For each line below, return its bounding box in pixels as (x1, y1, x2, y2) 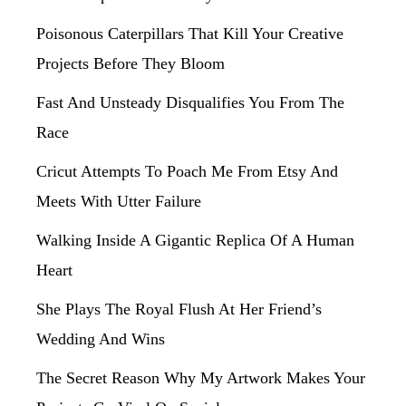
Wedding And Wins (36, 330, 165, 348)
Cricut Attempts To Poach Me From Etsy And (36, 162, 338, 180)
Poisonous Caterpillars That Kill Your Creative (36, 24, 343, 43)
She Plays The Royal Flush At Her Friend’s (36, 300, 322, 318)
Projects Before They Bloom (36, 54, 225, 72)
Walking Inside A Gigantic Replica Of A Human (36, 231, 354, 249)
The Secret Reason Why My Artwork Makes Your (36, 369, 365, 387)
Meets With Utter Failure (36, 192, 201, 210)
